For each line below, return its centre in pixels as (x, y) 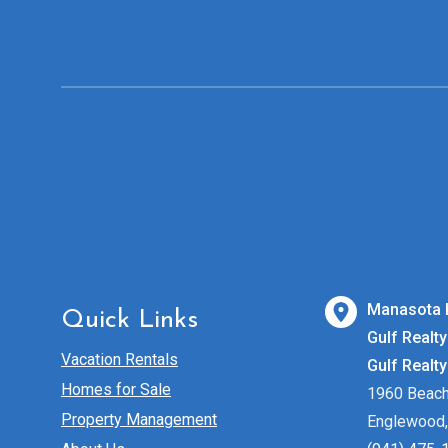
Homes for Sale (116, 390)
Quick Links (129, 321)
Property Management (139, 420)
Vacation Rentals (119, 360)
